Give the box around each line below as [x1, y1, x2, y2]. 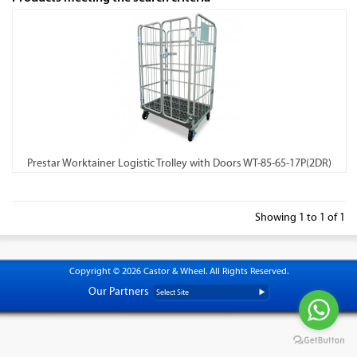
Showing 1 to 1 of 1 [255, 210, 345, 224]
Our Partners [88, 284, 149, 298]
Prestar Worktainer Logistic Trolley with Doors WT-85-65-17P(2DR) [27, 156, 331, 170]
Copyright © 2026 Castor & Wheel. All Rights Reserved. [69, 265, 288, 277]
